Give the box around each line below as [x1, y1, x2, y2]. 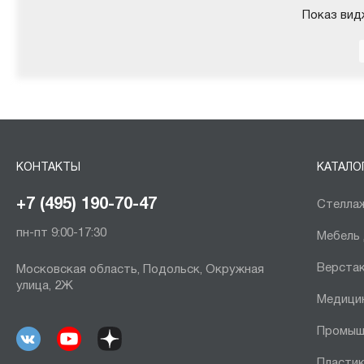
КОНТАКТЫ [16, 162, 80, 173]
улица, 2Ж [16, 279, 73, 292]
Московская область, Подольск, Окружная [16, 263, 264, 275]
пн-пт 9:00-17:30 [16, 227, 106, 239]
